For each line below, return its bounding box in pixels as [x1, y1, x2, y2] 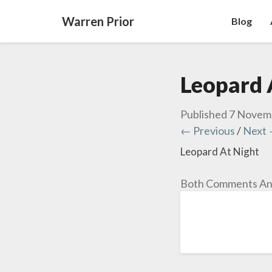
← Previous [180, 124, 235, 137]
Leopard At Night [180, 145, 259, 158]
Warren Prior [62, 14, 134, 29]
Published [180, 107, 229, 121]
